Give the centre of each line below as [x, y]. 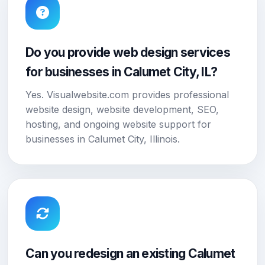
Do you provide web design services [128, 52]
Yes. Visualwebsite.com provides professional [127, 95]
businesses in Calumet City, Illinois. [103, 139]
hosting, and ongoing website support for [118, 124]
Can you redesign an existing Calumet [130, 253]
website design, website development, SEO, [122, 109]
